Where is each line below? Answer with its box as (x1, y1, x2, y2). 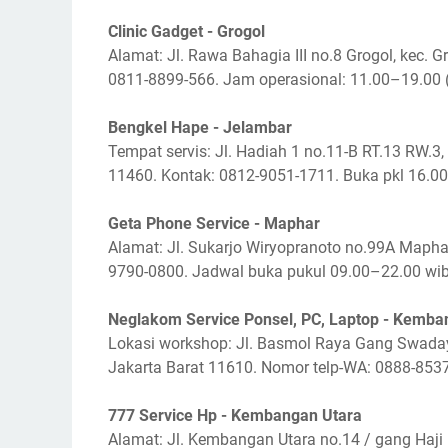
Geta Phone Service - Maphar (108, 214, 320, 233)
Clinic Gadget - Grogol (108, 22, 265, 41)
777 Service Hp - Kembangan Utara (108, 406, 362, 425)
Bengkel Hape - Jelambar (108, 118, 292, 137)
